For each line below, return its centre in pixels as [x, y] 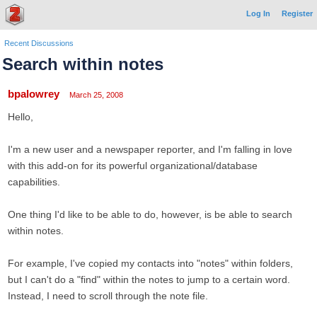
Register [297, 13]
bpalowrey [34, 94]
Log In [258, 13]
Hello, [21, 117]
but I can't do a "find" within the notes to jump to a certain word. [149, 279]
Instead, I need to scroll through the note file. [108, 296]
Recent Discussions [39, 43]
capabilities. [34, 182]
